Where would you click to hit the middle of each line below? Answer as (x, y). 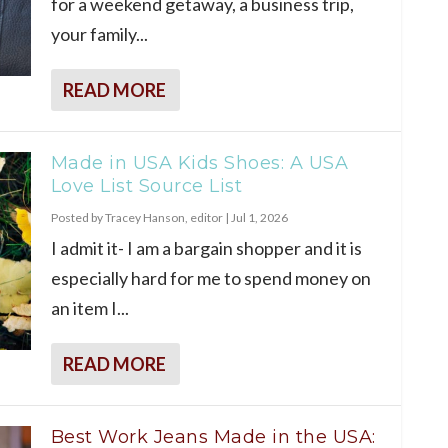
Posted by (77, 217)
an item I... (89, 307)
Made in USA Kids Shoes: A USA (199, 162)
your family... (99, 33)
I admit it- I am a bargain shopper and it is (206, 247)
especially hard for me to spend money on (210, 277)
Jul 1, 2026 (259, 217)
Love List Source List (146, 185)
